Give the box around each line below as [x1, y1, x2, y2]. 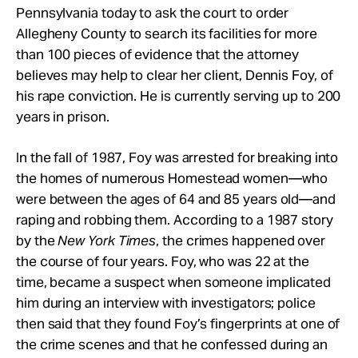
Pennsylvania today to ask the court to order [16, 3, 289, 22]
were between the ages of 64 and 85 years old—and [16, 189, 336, 208]
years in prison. [16, 107, 109, 125]
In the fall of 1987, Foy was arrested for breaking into [16, 148, 339, 166]
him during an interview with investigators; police [16, 293, 316, 312]
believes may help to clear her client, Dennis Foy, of [16, 66, 333, 84]
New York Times [58, 231, 157, 249]
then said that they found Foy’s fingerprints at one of [16, 314, 340, 332]
